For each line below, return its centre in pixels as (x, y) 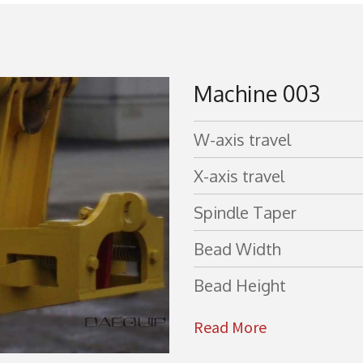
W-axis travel (242, 139)
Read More (230, 327)
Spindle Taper (245, 212)
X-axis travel (239, 176)
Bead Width (237, 249)
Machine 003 (257, 93)
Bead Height (240, 285)
